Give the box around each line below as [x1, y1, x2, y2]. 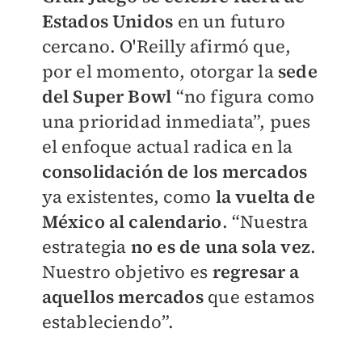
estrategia [41, 234, 131, 259]
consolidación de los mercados [41, 158, 308, 183]
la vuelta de [215, 183, 315, 208]
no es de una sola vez [130, 234, 310, 259]
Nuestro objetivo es [41, 259, 208, 284]
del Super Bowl [41, 83, 172, 108]
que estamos [203, 284, 315, 309]
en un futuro [173, 8, 285, 33]
